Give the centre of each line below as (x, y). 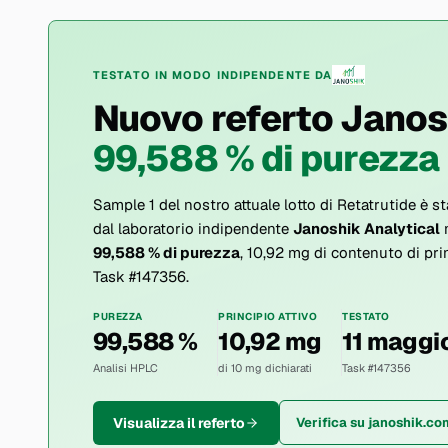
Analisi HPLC (125, 368)
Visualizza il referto (179, 422)
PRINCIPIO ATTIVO (268, 316)
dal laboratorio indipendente (193, 228)
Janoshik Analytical (366, 228)
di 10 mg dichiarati (265, 368)
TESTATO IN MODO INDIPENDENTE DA (213, 75)
